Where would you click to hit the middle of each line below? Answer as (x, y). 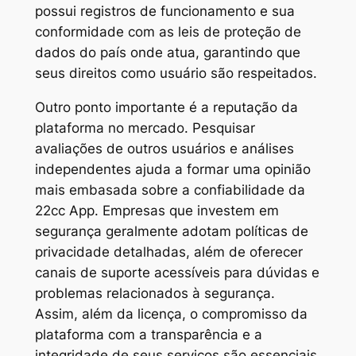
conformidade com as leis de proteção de (168, 32)
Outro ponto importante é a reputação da (166, 108)
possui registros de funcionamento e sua (164, 12)
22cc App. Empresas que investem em (157, 211)
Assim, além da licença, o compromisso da (171, 314)
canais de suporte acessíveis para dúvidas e (177, 273)
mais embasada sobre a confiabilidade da (170, 190)
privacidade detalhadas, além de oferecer (168, 252)
